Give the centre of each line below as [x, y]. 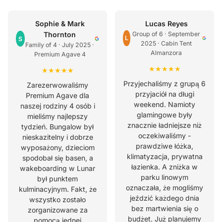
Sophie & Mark [60, 24]
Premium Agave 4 [60, 55]
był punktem [57, 179]
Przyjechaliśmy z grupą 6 [165, 84]
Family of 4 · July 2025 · [60, 45]
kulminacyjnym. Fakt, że [57, 189]
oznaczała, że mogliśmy [165, 188]
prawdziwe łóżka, [165, 146]
